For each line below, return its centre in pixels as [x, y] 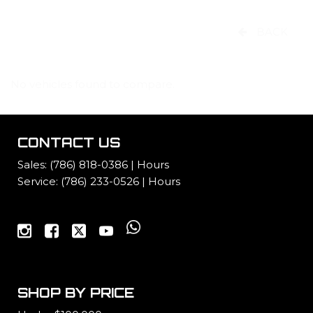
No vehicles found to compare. [93, 84]
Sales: [34, 165]
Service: [39, 182]
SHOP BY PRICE [76, 293]
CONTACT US [69, 143]
